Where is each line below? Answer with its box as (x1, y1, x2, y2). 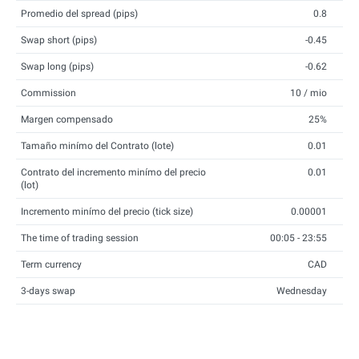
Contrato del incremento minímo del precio (21, 167, 206, 178)
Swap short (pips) (21, 34, 97, 46)
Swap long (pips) (21, 61, 94, 72)
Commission (21, 87, 76, 99)
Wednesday (276, 285, 327, 296)
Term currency (21, 259, 82, 270)
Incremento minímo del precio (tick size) (21, 206, 193, 217)
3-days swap (21, 285, 75, 296)
